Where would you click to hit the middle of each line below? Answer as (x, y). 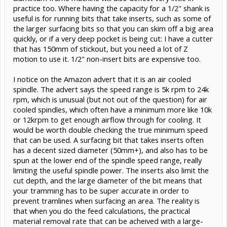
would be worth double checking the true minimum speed (110, 130)
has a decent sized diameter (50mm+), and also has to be (110, 150)
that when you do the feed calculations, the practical (102, 211)
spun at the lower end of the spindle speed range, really (107, 160)
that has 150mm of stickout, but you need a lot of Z (101, 49)
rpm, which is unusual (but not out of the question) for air (110, 100)
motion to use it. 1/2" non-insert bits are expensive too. (107, 59)
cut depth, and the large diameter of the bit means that (108, 181)
